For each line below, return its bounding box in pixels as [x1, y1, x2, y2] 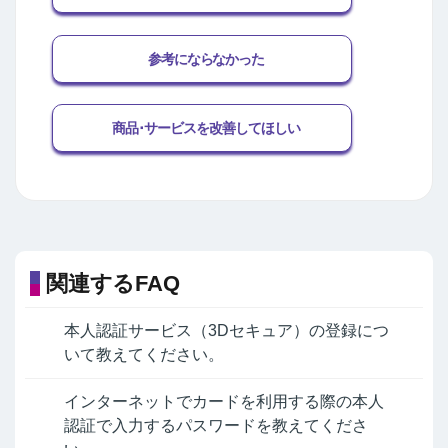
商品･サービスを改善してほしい [112, 120, 300, 137]
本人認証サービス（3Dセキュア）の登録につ [64, 322, 389, 340]
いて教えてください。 [64, 346, 224, 364]
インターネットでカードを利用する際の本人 [64, 393, 384, 411]
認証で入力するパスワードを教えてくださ [64, 417, 368, 435]
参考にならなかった [147, 50, 265, 67]
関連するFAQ [46, 270, 180, 296]
